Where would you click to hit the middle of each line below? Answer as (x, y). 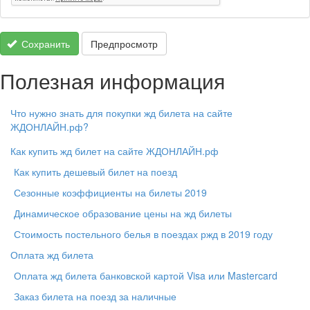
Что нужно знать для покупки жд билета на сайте (121, 113)
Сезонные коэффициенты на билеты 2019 (110, 192)
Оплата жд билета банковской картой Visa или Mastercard (146, 275)
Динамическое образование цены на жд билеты (123, 213)
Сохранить (44, 44)
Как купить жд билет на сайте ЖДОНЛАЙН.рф (115, 151)
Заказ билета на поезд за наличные (95, 296)
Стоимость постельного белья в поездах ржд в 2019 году (143, 234)
